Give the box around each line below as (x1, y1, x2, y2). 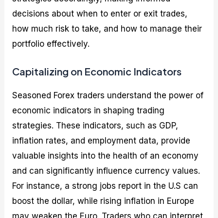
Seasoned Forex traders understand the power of (12, 90, 204, 100)
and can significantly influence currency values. (12, 165, 200, 176)
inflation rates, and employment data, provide (12, 135, 191, 145)
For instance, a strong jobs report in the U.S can (12, 181, 199, 191)
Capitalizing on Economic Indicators (12, 65, 182, 77)
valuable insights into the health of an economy (12, 150, 199, 161)
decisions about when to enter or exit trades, (12, 8, 188, 18)
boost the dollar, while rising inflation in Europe (12, 196, 195, 206)
